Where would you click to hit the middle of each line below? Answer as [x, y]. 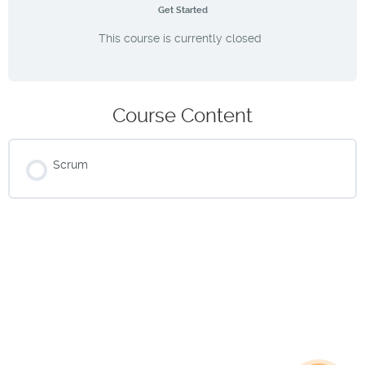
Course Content [182, 116]
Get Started [182, 10]
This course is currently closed [180, 38]
